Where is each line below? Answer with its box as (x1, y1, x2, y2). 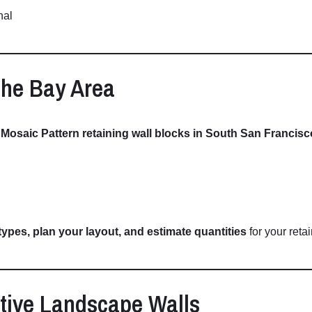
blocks (155, 127, 193, 140)
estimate (147, 226, 194, 238)
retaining (82, 127, 132, 140)
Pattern (41, 127, 82, 140)
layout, (86, 226, 124, 238)
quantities (194, 226, 247, 238)
